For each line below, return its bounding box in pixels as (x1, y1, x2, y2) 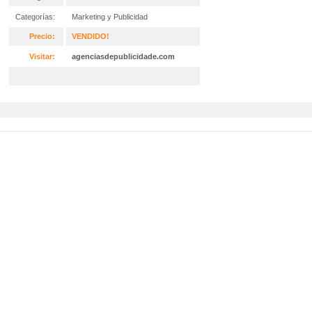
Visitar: (29, 52, 55, 61)
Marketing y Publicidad (72, 13, 148, 21)
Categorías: (15, 13, 55, 21)
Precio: (29, 32, 55, 40)
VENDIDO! (72, 32, 109, 40)
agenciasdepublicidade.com (72, 52, 175, 61)
